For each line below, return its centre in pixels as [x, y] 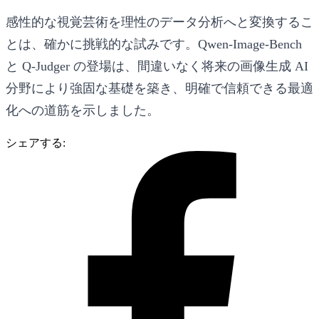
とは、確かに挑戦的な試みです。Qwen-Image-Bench [154, 44]
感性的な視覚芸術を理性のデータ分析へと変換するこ [159, 22]
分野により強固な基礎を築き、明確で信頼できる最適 [159, 88]
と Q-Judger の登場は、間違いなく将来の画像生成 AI [157, 66]
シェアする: [36, 142]
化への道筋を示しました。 [83, 110]
